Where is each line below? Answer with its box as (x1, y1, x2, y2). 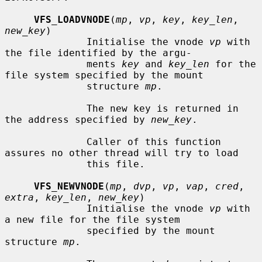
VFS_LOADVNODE (34, 13, 110, 25)
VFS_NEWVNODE (34, 180, 104, 192)
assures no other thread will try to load (5, 147, 239, 158)
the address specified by (5, 113, 151, 125)
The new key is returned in (5, 102, 87, 114)
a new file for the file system (5, 213, 180, 225)
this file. (5, 158, 87, 170)
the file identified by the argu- (5, 47, 192, 58)
